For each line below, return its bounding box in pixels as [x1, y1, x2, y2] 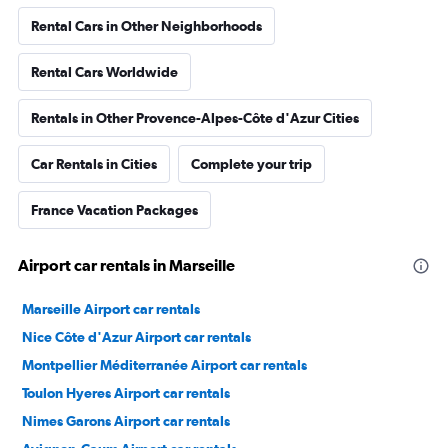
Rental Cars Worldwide [31, 64, 178, 80]
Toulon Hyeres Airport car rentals [22, 385, 230, 401]
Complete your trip [191, 156, 312, 172]
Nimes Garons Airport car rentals [22, 413, 230, 429]
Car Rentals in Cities [31, 156, 157, 172]
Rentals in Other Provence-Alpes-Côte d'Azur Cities [31, 110, 359, 126]
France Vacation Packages [31, 202, 198, 218]
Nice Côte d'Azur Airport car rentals [22, 329, 251, 345]
